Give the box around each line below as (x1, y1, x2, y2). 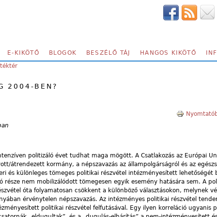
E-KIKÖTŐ (7, 49, 39, 56)
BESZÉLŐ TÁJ (86, 49, 131, 56)
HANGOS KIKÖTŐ (140, 49, 196, 56)
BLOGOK (48, 49, 77, 56)
